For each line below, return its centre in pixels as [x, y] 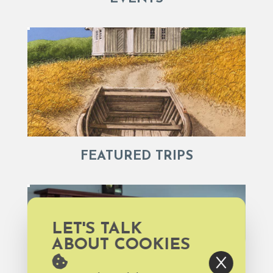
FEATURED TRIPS [136, 156]
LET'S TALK [97, 229]
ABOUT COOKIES [121, 245]
